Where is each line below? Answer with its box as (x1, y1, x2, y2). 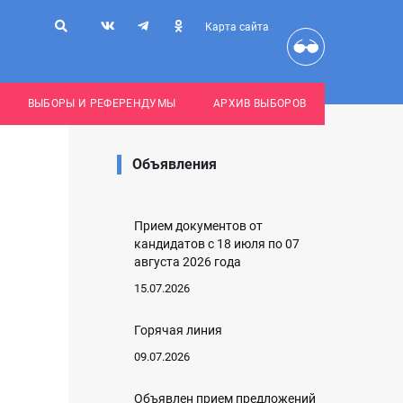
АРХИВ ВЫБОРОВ (212, 97, 307, 110)
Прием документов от (134, 219, 263, 233)
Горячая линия (134, 323, 222, 337)
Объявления (132, 156, 217, 173)
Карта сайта (205, 21, 269, 33)
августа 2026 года (134, 255, 241, 269)
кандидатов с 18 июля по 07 (134, 237, 300, 251)
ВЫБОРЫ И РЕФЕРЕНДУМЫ (27, 97, 176, 110)
